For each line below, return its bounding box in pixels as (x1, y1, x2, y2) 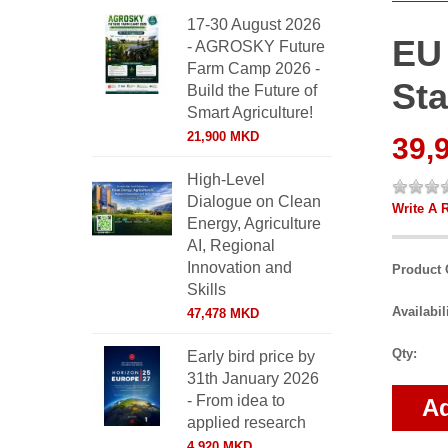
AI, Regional (187, 237, 275, 254)
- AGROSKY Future (187, 38, 325, 55)
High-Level (187, 171, 265, 188)
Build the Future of (187, 82, 317, 99)
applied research (187, 414, 306, 431)
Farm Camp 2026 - (187, 60, 320, 77)
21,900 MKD (187, 129, 259, 144)
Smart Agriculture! (187, 104, 313, 121)
